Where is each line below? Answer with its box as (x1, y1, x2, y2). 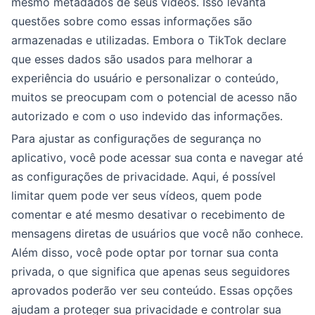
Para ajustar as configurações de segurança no (11, 131, 262, 146)
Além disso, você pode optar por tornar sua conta (11, 245, 278, 259)
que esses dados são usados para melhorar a (11, 52, 252, 66)
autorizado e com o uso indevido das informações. (11, 109, 283, 123)
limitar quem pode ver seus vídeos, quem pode (11, 188, 262, 202)
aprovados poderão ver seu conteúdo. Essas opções (11, 283, 292, 297)
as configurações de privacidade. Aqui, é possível (11, 169, 276, 184)
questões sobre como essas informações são (11, 14, 252, 28)
